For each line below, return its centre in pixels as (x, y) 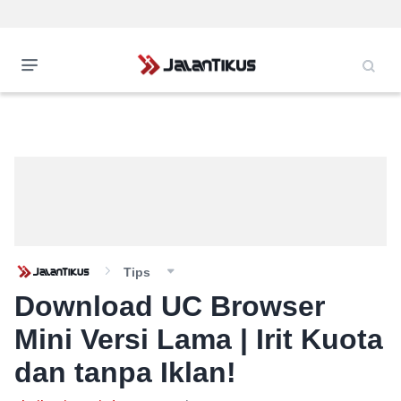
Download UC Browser (170, 306)
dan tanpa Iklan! (125, 372)
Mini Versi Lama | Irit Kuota (199, 339)
